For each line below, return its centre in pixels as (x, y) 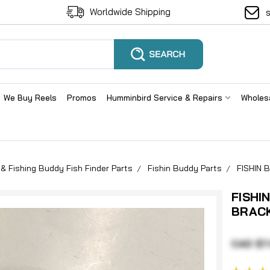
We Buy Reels (30, 98)
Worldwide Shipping (130, 12)
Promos (82, 98)
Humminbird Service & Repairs (166, 98)
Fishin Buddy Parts (185, 168)
